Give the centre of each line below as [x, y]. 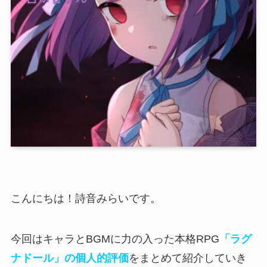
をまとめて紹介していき [187, 258]
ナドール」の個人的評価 [69, 258]
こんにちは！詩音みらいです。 [86, 199]
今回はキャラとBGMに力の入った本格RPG [115, 239]
